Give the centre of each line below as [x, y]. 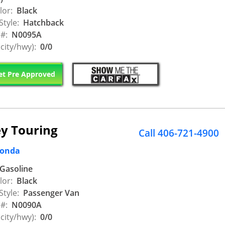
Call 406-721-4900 [179, 133]
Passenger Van [50, 193]
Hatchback [42, 22]
